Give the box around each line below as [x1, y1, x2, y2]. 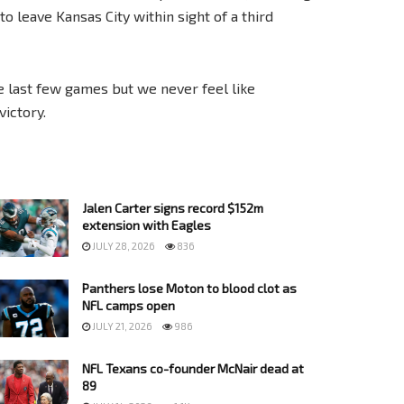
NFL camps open [82, 298, 175, 314]
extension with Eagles [82, 216, 211, 233]
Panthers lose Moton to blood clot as [82, 280, 297, 297]
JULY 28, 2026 [90, 239, 155, 252]
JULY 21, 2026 [90, 320, 152, 333]
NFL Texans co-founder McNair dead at [82, 361, 304, 377]
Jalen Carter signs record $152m [82, 199, 263, 216]
